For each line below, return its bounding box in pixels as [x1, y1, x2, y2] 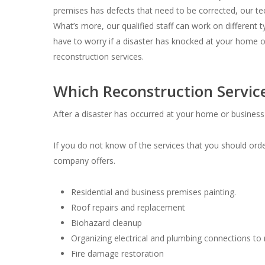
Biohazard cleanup [71, 217, 143, 228]
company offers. [53, 155, 116, 166]
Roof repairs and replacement [71, 202, 186, 213]
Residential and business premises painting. [71, 186, 237, 198]
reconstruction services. [53, 51, 144, 62]
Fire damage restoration [71, 248, 164, 259]
